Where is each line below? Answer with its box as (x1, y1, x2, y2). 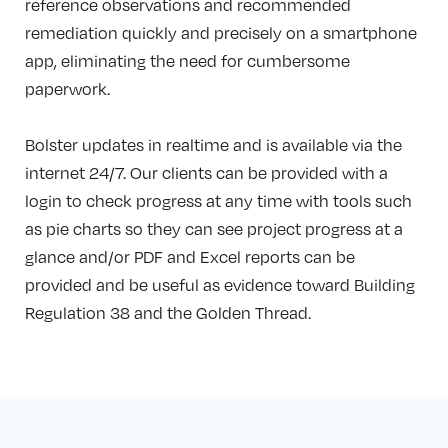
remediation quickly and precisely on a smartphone (25, 22, 417, 43)
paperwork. (25, 78, 110, 99)
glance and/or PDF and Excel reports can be (25, 246, 355, 267)
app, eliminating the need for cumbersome (25, 50, 350, 71)
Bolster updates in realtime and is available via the (25, 134, 402, 155)
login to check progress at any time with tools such (25, 190, 412, 211)
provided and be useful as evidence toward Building (25, 274, 415, 295)
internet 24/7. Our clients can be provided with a (25, 162, 388, 183)
